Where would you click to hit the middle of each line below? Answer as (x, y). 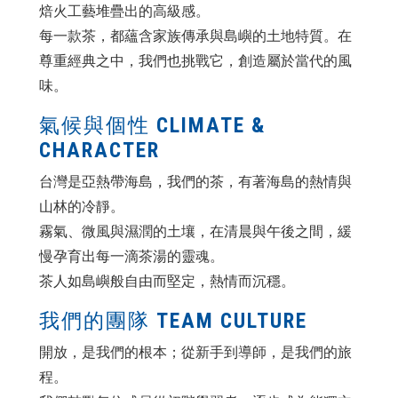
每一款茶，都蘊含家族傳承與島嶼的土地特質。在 (195, 36)
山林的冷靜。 (82, 206)
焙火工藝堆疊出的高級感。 (124, 11)
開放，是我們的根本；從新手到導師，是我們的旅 (195, 352)
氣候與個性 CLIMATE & (153, 125)
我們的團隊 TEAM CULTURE (173, 320)
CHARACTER (99, 150)
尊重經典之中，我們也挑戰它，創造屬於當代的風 (195, 60)
